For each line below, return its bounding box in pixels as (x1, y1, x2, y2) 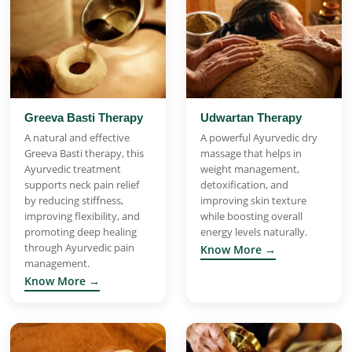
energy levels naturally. (200, 224, 307, 239)
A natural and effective (24, 130, 130, 145)
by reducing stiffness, (24, 192, 123, 207)
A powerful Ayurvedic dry (200, 130, 317, 145)
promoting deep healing (24, 224, 137, 239)
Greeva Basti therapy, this (24, 145, 144, 160)
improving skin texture (200, 192, 306, 207)
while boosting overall (200, 208, 302, 223)
